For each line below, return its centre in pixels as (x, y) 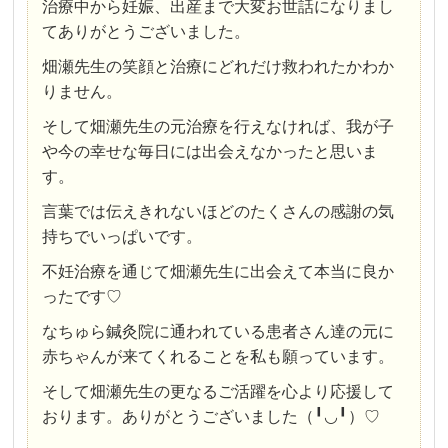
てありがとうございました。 (146, 32)
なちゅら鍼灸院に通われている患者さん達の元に (218, 332)
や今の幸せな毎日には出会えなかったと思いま (210, 152)
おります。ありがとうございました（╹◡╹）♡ (211, 417)
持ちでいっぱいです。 (122, 237)
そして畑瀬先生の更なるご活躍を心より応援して (218, 392)
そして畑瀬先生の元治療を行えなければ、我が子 (218, 127)
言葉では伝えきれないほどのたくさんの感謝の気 (218, 212)
